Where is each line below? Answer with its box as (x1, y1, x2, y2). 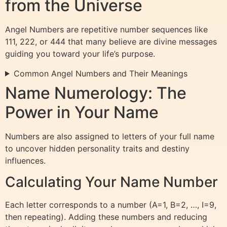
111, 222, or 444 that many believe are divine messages (5, 36, 217, 47)
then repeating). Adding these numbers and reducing (5, 212, 207, 222)
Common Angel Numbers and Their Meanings (13, 68, 187, 79)
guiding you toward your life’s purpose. (5, 49, 155, 59)
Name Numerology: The (5, 83, 186, 103)
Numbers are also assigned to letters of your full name (5, 131, 214, 141)
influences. (5, 155, 46, 166)
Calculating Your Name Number (5, 173, 218, 191)
